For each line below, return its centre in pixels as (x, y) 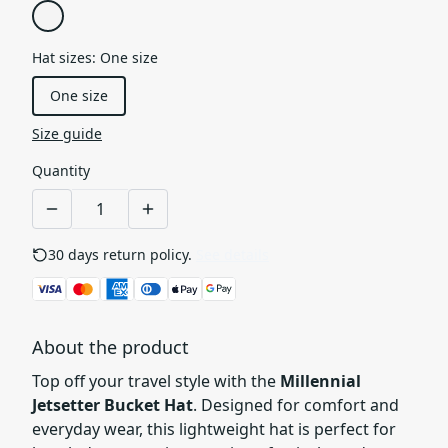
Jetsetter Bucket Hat (112, 405)
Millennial (320, 381)
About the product (110, 347)
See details (232, 255)
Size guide (67, 134)
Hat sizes (62, 58)
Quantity (61, 171)
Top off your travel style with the (156, 381)
